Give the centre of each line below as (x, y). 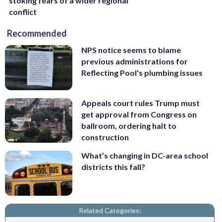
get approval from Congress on (139, 114)
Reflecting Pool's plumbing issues (142, 73)
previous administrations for (135, 61)
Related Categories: (110, 211)
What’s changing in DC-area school (145, 156)
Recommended (37, 33)
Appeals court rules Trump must (140, 103)
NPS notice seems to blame (131, 50)
